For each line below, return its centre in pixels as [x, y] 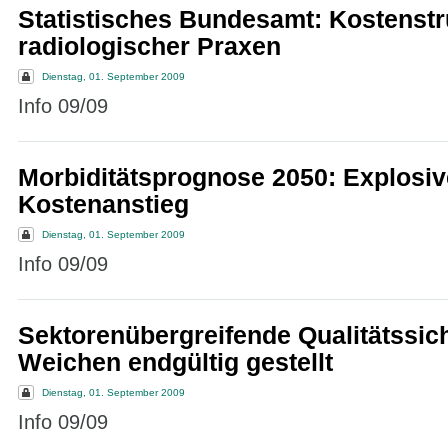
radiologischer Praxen [149, 46]
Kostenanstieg [103, 204]
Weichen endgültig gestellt [175, 362]
